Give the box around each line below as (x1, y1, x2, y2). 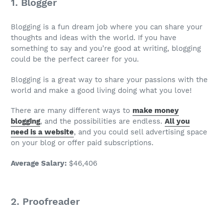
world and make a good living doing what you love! (11, 86, 192, 95)
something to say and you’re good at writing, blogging (11, 44, 201, 53)
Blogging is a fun (11, 22, 72, 32)
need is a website (11, 128, 74, 137)
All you (165, 117, 190, 126)
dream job (72, 22, 108, 32)
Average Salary (11, 158, 65, 168)
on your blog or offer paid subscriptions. (11, 138, 153, 148)
